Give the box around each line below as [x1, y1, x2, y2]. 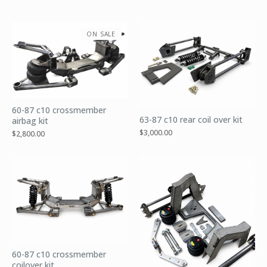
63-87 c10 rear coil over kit [139, 114, 243, 126]
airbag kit [12, 115, 48, 127]
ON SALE [86, 29, 116, 38]
